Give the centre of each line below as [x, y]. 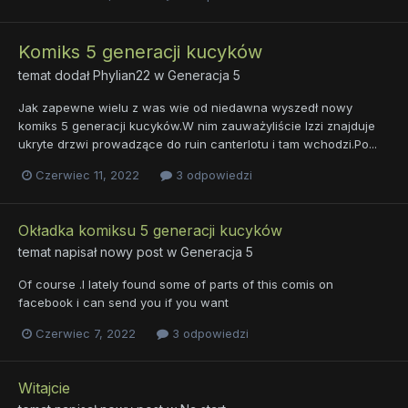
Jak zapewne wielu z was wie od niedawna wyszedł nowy [185, 108]
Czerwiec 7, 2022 [86, 333]
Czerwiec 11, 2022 [87, 175]
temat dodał [56, 76]
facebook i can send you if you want [123, 302]
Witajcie [44, 388]
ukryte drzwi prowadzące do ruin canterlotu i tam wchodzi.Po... [198, 144]
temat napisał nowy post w [99, 251]
